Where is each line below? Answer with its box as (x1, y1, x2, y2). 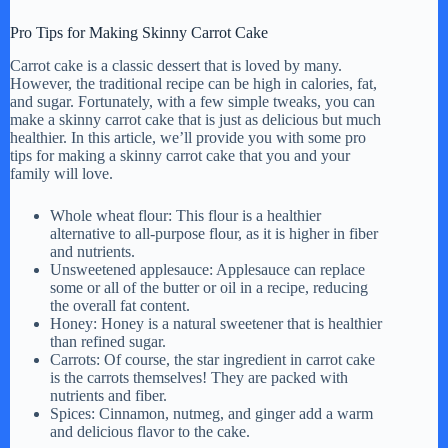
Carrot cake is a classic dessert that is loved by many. (10, 56, 342, 74)
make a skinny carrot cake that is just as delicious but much (10, 110, 381, 128)
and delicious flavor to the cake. (50, 422, 250, 440)
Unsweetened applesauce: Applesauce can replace (50, 260, 365, 278)
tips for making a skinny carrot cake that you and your (10, 146, 350, 164)
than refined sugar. (50, 332, 166, 350)
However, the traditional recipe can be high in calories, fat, (10, 74, 377, 92)
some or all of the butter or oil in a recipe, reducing (50, 278, 368, 296)
